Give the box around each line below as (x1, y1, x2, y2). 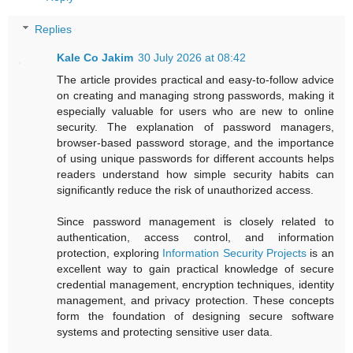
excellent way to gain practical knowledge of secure (57, 262, 334, 276)
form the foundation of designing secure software (57, 310, 334, 323)
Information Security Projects (162, 247, 307, 260)
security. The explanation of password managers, (57, 121, 334, 134)
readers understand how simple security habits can (57, 168, 334, 181)
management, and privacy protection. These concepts (57, 294, 334, 307)
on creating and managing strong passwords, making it (57, 89, 334, 102)
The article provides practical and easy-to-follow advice (57, 73, 334, 87)
